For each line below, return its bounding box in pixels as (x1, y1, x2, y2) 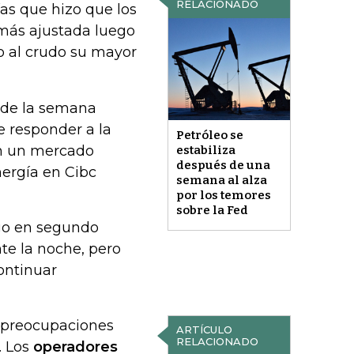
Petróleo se (175, 127, 243, 142)
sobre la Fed (175, 202, 248, 217)
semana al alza (175, 172, 267, 187)
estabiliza (175, 142, 235, 157)
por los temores (175, 187, 271, 202)
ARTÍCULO (175, 323, 232, 337)
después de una (175, 157, 270, 172)
